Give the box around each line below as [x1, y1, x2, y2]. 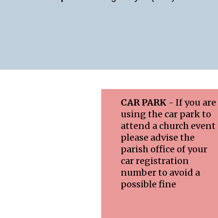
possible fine [121, 179, 176, 190]
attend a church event [121, 120, 216, 131]
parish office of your [121, 144, 207, 155]
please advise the [121, 132, 195, 143]
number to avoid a [121, 167, 200, 178]
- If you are [168, 97, 216, 108]
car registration [121, 155, 189, 166]
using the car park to [121, 109, 211, 120]
